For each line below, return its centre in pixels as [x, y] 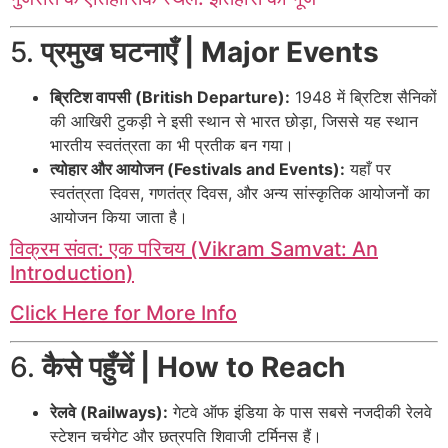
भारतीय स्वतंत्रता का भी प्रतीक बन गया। [172, 145]
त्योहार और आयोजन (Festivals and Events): [197, 169]
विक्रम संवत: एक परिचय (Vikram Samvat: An [194, 249]
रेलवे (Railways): [109, 412]
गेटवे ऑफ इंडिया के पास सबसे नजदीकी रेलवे [300, 412]
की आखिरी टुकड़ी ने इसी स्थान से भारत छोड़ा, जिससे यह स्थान [234, 121]
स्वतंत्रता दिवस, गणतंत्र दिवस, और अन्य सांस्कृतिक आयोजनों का [240, 193]
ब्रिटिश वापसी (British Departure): [170, 97]
